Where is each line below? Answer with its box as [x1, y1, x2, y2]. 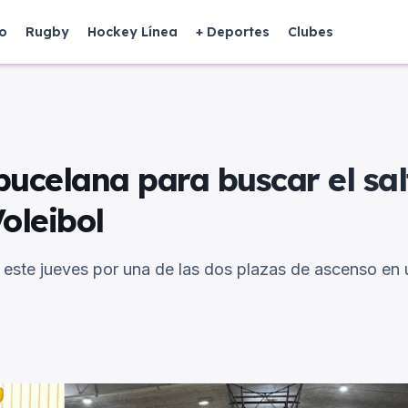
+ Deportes [196, 24, 270, 40]
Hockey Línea [87, 24, 178, 40]
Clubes [288, 24, 333, 40]
